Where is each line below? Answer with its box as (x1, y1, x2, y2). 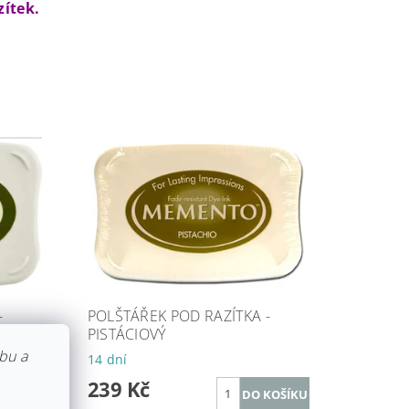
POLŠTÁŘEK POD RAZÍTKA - (87, 305, 270, 326)
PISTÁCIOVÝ (87, 323, 166, 344)
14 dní (87, 350, 128, 368)
